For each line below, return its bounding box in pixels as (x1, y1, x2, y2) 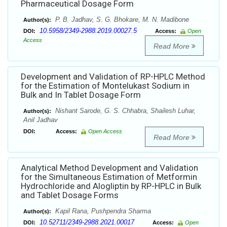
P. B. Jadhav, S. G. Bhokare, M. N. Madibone (53, 16, 189, 24)
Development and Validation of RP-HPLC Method (21, 71, 205, 82)
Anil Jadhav (23, 116, 58, 124)
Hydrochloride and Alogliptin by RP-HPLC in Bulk (21, 181, 201, 192)
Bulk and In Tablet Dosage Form (21, 90, 141, 100)
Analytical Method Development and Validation (21, 163, 198, 173)
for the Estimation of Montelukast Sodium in (21, 81, 190, 91)
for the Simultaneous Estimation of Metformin (21, 172, 197, 182)
